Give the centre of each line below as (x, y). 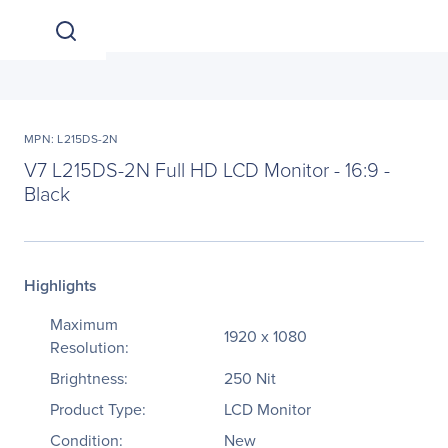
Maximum (84, 324)
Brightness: (89, 378)
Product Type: (98, 409)
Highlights (60, 285)
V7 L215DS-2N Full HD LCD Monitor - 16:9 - (207, 169)
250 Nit (250, 378)
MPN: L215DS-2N (71, 139)
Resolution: (89, 347)
